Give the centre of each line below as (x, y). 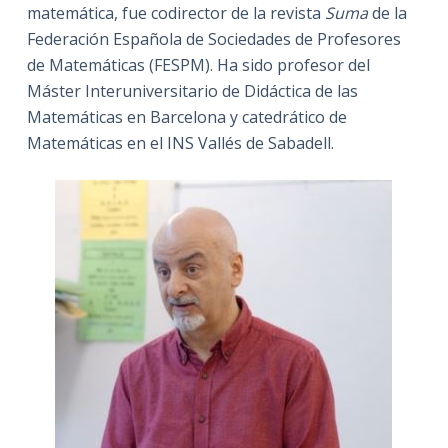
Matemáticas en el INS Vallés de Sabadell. (180, 142)
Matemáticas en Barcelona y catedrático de (186, 116)
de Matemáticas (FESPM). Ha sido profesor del (198, 64)
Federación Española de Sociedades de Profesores (213, 38)
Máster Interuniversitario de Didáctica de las (192, 90)
